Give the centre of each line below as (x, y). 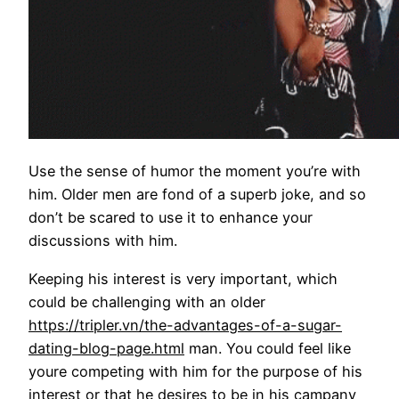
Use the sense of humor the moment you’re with (195, 171)
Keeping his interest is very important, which (183, 278)
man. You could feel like (268, 348)
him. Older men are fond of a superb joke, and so (197, 195)
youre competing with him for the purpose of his (195, 371)
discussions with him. (103, 241)
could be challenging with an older (147, 301)
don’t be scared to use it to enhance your (171, 218)
